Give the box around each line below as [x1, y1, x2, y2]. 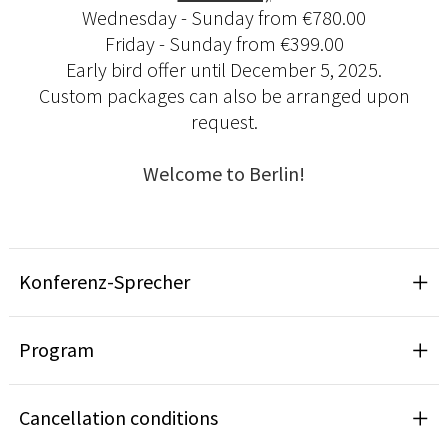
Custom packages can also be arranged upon [38, 83, 410, 109]
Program [19, 337, 94, 363]
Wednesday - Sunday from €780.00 [82, 5, 366, 31]
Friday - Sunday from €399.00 [104, 31, 344, 57]
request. [190, 109, 258, 135]
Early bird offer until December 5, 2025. [66, 57, 382, 83]
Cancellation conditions [19, 405, 218, 431]
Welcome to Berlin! [143, 161, 305, 187]
